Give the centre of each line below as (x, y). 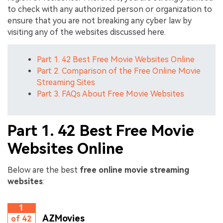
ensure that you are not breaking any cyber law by (100, 21)
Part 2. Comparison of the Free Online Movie (119, 71)
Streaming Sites (66, 83)
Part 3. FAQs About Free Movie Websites (111, 94)
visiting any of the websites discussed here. (87, 32)
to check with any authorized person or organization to (110, 9)
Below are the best (44, 170)
